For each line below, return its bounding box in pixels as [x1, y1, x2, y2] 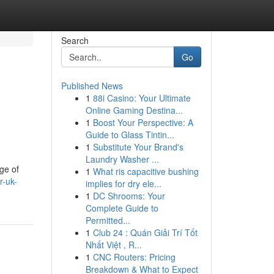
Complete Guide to [85, 202, 158, 214]
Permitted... [85, 214, 130, 226]
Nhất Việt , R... [85, 239, 142, 251]
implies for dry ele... [85, 177, 161, 190]
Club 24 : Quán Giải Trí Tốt [92, 226, 198, 239]
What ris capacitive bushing [92, 165, 199, 177]
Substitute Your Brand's [92, 141, 183, 153]
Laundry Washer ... [85, 153, 159, 165]
